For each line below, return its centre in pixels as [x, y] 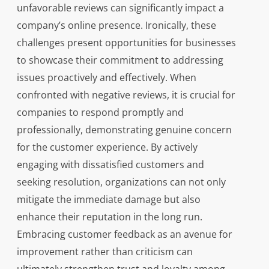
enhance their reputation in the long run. [109, 217]
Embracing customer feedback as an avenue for [124, 234]
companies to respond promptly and [100, 113]
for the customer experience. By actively [107, 147]
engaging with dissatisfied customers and [110, 165]
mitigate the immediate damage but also [108, 200]
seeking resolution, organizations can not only [121, 182]
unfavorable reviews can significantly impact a [120, 8]
